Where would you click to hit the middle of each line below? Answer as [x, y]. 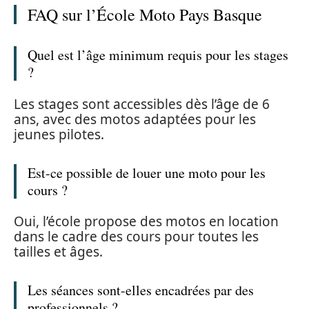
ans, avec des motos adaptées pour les [135, 119]
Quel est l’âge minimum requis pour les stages [158, 55]
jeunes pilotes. [59, 134]
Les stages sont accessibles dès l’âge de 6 [142, 104]
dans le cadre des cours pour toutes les [136, 237]
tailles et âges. [58, 252]
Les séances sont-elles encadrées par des [141, 290]
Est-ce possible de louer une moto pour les [147, 172]
